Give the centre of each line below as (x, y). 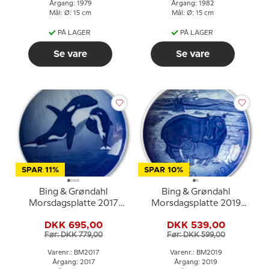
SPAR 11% (40, 170)
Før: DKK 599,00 (196, 235)
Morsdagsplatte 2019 (196, 204)
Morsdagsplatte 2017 (73, 204)
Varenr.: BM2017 (73, 253)
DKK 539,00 (196, 225)
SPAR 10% (164, 170)
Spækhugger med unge (73, 215)
